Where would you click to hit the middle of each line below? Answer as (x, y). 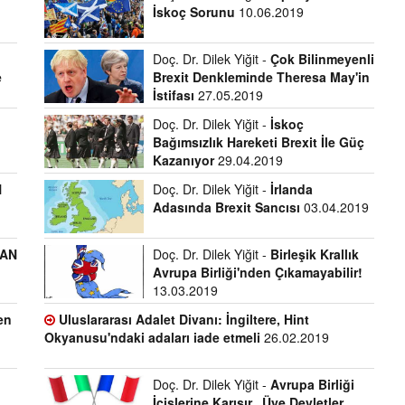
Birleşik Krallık (314, 254)
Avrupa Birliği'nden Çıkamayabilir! (257, 272)
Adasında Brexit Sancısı (226, 207)
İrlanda (291, 189)
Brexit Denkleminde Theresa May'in (261, 77)
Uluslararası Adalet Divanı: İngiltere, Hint (184, 319)
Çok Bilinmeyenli (322, 59)
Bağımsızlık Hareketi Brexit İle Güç (258, 142)
